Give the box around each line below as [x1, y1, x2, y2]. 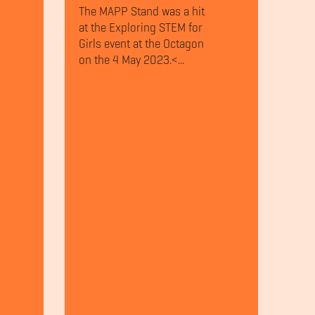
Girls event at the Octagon [78, 38, 204, 51]
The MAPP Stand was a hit [78, 6, 205, 18]
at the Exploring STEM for [78, 22, 202, 34]
